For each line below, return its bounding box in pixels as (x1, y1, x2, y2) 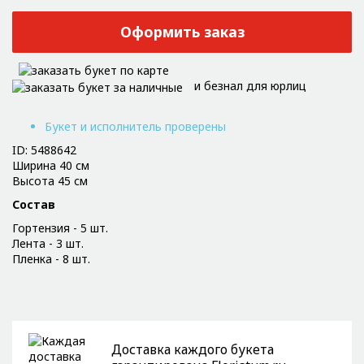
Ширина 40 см (12, 157, 89, 173)
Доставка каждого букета (111, 340, 274, 358)
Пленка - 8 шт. (12, 250, 90, 266)
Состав (12, 196, 55, 212)
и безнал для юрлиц (194, 78, 306, 94)
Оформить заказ (119, 22, 245, 42)
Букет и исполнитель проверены (45, 118, 226, 134)
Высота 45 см (12, 172, 88, 188)
